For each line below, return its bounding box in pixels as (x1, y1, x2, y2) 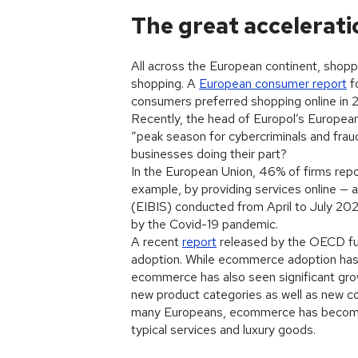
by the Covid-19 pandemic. (131, 216, 278, 233)
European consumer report (199, 75, 347, 92)
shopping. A (131, 75, 199, 92)
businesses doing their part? (131, 145, 287, 162)
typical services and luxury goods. (131, 321, 316, 338)
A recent (131, 233, 182, 250)
